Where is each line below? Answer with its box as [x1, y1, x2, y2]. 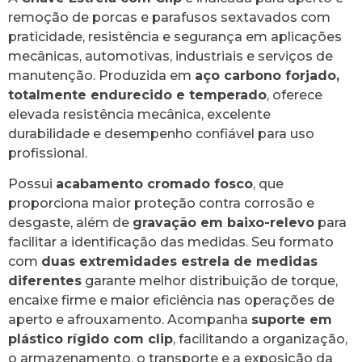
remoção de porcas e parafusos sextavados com [8, 10, 330, 25]
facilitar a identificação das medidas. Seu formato [8, 234, 334, 250]
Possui [8, 176, 56, 192]
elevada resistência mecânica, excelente [8, 107, 271, 122]
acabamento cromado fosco [56, 176, 253, 192]
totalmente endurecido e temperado [8, 87, 267, 103]
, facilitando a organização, [173, 331, 347, 347]
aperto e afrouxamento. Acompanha [8, 312, 251, 328]
